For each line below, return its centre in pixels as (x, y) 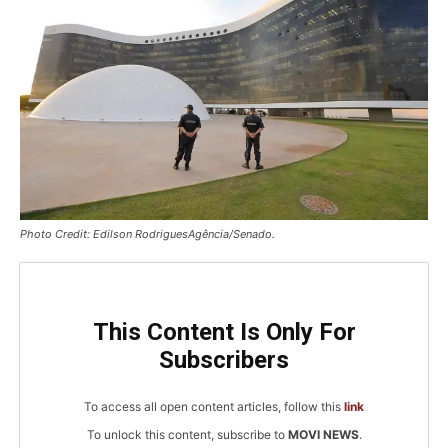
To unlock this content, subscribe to (187, 435)
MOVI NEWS (323, 435)
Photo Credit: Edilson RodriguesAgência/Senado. (147, 234)
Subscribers (224, 360)
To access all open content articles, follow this (214, 407)
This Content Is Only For (224, 332)
